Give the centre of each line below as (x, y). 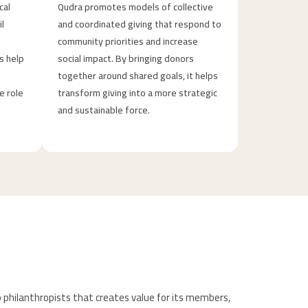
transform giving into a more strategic (137, 92)
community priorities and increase (128, 41)
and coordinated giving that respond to (139, 24)
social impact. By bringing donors (125, 58)
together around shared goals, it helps (137, 75)
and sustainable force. (103, 110)
